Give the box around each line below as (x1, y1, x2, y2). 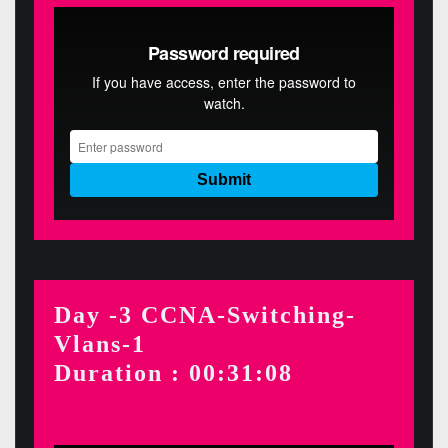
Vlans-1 (53, 329, 146, 357)
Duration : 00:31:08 (53, 358, 293, 386)
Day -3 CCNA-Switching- (53, 300, 356, 328)
